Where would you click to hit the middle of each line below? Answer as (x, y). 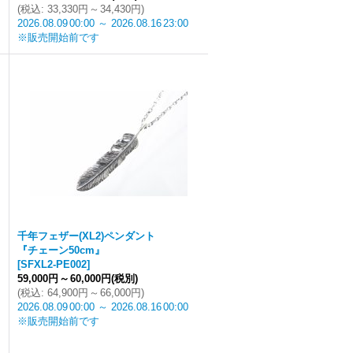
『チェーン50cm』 (61, 250)
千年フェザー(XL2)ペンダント (86, 236)
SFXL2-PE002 (54, 264)
